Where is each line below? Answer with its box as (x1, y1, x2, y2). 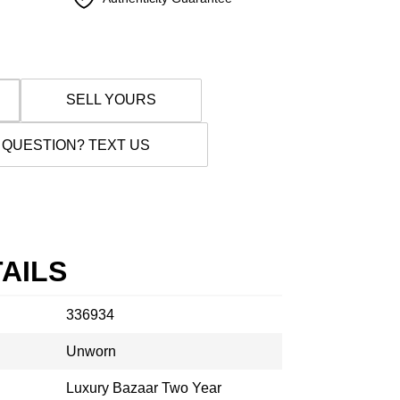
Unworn (66, 344, 116, 359)
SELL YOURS (65, 92, 156, 107)
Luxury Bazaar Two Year (66, 380, 221, 396)
